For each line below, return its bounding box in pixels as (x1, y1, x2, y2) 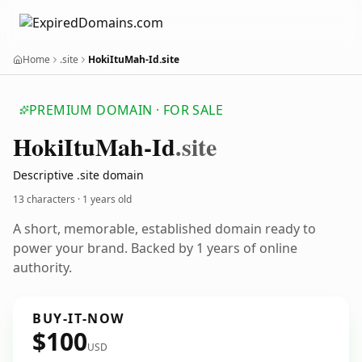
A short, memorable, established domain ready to (13, 220, 316, 238)
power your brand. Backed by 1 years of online (13, 239, 297, 257)
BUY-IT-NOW (32, 309, 124, 327)
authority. (13, 259, 72, 276)
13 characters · (13, 192, 82, 206)
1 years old (82, 192, 132, 206)
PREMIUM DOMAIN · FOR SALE (29, 101, 223, 119)
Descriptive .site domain (13, 167, 144, 183)
